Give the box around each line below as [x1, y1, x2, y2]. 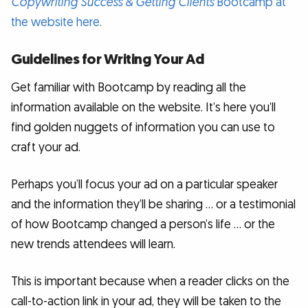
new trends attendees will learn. [11, 236, 175, 253]
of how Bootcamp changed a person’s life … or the [11, 217, 275, 233]
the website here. [11, 14, 102, 30]
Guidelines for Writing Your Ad [11, 50, 204, 69]
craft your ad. [11, 140, 80, 156]
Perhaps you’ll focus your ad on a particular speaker [11, 177, 278, 193]
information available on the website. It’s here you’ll [11, 100, 276, 116]
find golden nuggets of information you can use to [11, 120, 275, 136]
